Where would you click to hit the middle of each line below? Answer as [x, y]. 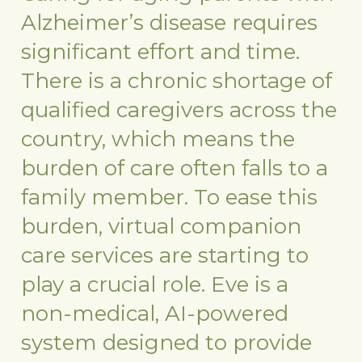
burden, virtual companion [162, 226]
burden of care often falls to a [175, 168]
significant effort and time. [161, 51]
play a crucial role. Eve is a [155, 284]
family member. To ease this [170, 197]
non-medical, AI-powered [155, 313]
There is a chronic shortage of [177, 80]
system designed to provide [167, 342]
